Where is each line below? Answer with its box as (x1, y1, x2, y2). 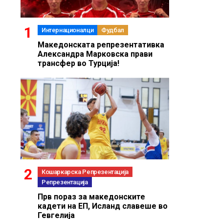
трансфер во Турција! (38, 59, 119, 68)
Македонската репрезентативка (38, 40, 164, 50)
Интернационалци (42, 26, 94, 34)
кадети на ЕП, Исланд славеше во (38, 201, 168, 211)
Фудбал (101, 26, 124, 34)
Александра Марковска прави (38, 49, 153, 59)
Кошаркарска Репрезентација (42, 168, 129, 176)
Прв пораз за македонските (38, 192, 145, 202)
